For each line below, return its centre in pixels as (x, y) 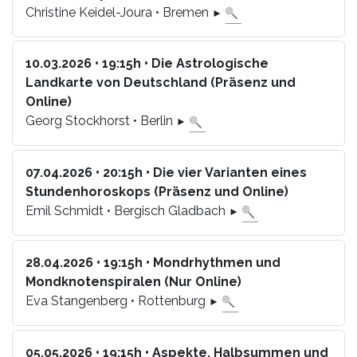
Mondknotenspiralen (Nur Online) (133, 281)
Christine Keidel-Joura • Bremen (119, 12)
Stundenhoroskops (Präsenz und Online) (157, 192)
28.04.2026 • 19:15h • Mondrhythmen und (153, 262)
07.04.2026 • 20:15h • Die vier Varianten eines (166, 173)
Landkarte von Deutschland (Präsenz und (161, 83)
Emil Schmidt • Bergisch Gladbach (127, 211)
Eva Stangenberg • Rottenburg (117, 300)
